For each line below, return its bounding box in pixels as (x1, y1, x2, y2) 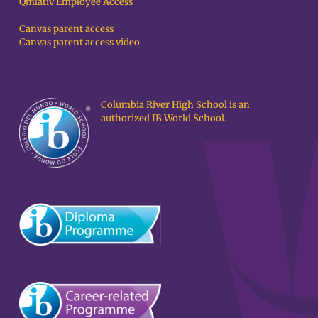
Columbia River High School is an (100, 98, 250, 111)
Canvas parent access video (18, 35, 140, 48)
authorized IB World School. (100, 111, 226, 124)
